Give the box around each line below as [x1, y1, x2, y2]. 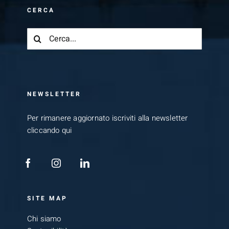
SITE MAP [27, 194, 67, 203]
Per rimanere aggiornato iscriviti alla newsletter [27, 112, 188, 124]
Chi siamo [27, 213, 61, 225]
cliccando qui [27, 125, 72, 136]
